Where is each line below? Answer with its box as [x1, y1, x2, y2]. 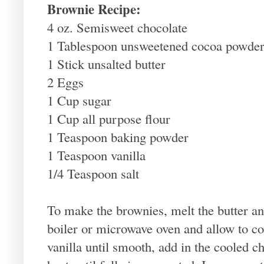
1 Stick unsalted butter [47, 54, 166, 72]
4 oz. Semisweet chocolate [47, 18, 187, 36]
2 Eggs [47, 72, 84, 91]
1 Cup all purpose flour [47, 109, 170, 127]
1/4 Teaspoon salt [47, 164, 139, 182]
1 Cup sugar [47, 91, 111, 109]
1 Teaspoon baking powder [47, 127, 189, 146]
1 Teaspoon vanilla [47, 146, 146, 164]
